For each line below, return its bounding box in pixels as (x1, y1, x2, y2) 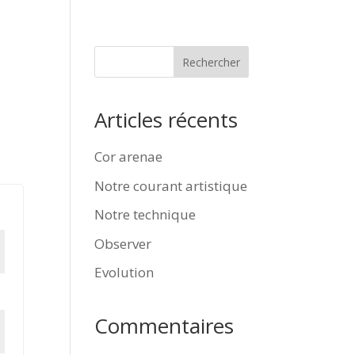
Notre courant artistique (94, 176, 248, 195)
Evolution (94, 263, 155, 281)
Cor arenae (94, 147, 163, 166)
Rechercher (181, 54, 240, 70)
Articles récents (94, 105, 239, 134)
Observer (94, 234, 152, 253)
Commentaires (94, 311, 235, 340)
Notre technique (94, 205, 197, 223)
